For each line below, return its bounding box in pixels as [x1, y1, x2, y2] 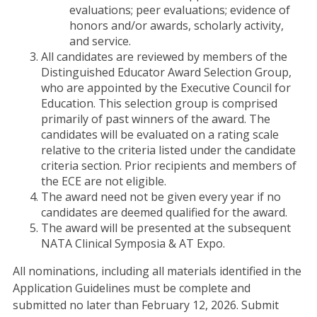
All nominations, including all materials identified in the [12, 263, 301, 279]
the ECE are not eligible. [40, 173, 166, 189]
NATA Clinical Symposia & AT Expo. [40, 235, 225, 251]
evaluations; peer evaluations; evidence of [69, 1, 290, 18]
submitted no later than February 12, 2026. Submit [12, 296, 279, 313]
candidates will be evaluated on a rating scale [40, 126, 279, 142]
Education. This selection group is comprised [40, 95, 277, 111]
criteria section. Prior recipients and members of [40, 157, 296, 173]
